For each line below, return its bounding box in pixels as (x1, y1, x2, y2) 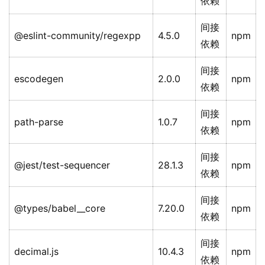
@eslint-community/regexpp (14, 30, 141, 42)
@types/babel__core (14, 202, 105, 215)
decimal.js (14, 245, 59, 258)
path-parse (14, 116, 63, 128)
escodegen (14, 73, 63, 85)
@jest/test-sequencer (14, 159, 110, 172)
